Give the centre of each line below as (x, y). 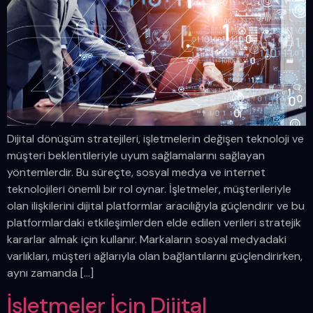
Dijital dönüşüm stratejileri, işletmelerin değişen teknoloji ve (155, 139)
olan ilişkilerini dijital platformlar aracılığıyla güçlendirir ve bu (156, 206)
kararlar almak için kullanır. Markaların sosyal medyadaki (147, 240)
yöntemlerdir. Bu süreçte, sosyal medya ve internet (136, 173)
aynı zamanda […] (50, 273)
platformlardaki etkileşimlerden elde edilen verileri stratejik (154, 223)
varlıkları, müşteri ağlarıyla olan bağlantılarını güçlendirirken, (155, 256)
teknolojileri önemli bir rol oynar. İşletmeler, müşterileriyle (149, 189)
